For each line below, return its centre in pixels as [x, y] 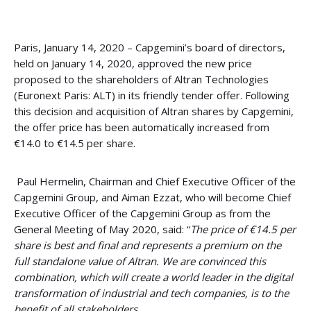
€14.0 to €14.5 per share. [75, 143]
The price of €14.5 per [243, 229]
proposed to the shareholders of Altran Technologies [141, 79]
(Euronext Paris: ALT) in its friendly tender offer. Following [152, 95]
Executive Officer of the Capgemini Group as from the [142, 213]
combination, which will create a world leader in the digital [153, 277]
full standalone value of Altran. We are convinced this [140, 261]
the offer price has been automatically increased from [142, 127]
